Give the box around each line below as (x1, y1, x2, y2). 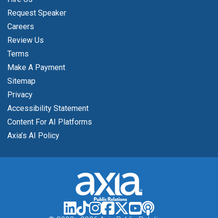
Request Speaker (7, 8, 66, 18)
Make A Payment (7, 63, 65, 73)
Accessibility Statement (7, 104, 89, 113)
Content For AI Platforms (7, 117, 92, 127)
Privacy (7, 90, 33, 100)
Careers (7, 22, 34, 32)
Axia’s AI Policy (7, 131, 59, 141)
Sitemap (7, 76, 36, 86)
